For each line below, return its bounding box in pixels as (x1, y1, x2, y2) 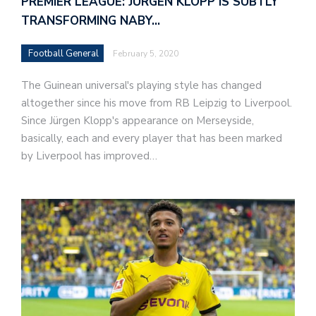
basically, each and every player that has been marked (21, 131, 282, 146)
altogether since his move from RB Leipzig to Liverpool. (21, 96, 292, 111)
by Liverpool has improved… (21, 149, 157, 164)
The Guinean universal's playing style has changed (21, 78, 262, 93)
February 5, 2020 (113, 48, 178, 60)
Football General (28, 47, 99, 61)
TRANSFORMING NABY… (21, 13, 160, 30)
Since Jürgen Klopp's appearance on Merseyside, (21, 114, 254, 128)
